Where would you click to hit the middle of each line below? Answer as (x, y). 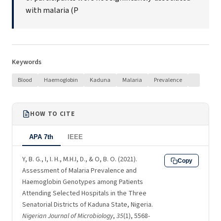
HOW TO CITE (53, 114)
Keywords (27, 62)
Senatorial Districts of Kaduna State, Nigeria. (88, 205)
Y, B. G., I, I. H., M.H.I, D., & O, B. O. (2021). (80, 160)
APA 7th (41, 137)
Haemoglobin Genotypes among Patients (83, 182)
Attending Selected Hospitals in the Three (84, 194)
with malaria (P (52, 11)
